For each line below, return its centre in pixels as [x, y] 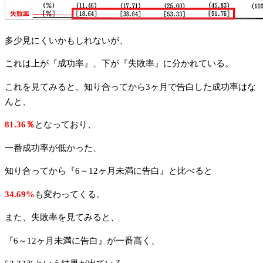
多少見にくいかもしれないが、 [66, 40]
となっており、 [65, 125]
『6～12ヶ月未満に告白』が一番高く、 [82, 240]
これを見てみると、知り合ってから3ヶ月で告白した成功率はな [130, 87]
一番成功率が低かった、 [53, 148]
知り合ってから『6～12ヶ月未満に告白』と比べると [109, 171]
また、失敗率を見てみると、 [62, 218]
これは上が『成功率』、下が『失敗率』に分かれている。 [119, 64]
